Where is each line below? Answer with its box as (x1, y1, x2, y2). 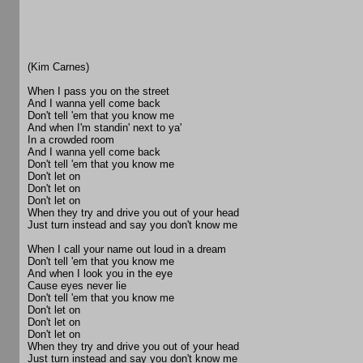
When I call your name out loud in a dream (28, 243, 226, 256)
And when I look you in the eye (28, 267, 173, 280)
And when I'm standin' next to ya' (28, 122, 181, 135)
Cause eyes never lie (28, 280, 126, 293)
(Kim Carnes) (28, 61, 89, 74)
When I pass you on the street (28, 85, 169, 98)
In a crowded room (28, 134, 114, 147)
